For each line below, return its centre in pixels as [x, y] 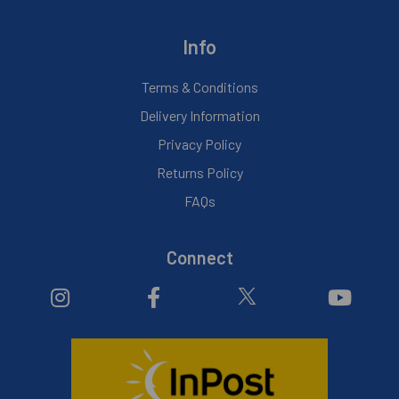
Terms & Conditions [199, 87]
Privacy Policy [199, 144]
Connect [199, 258]
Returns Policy [199, 173]
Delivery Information [199, 116]
